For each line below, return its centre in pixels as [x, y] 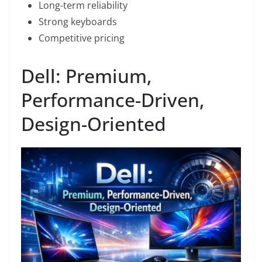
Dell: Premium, [87, 75]
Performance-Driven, [113, 99]
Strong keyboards [78, 21]
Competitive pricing [82, 38]
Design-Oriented [94, 123]
